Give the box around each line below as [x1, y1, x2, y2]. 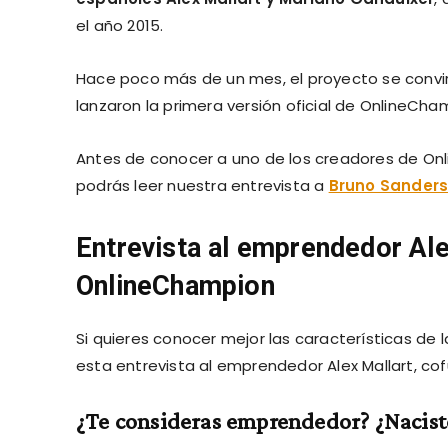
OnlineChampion [76, 269, 275, 302]
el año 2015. [76, 14, 164, 36]
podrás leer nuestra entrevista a [76, 174, 329, 196]
